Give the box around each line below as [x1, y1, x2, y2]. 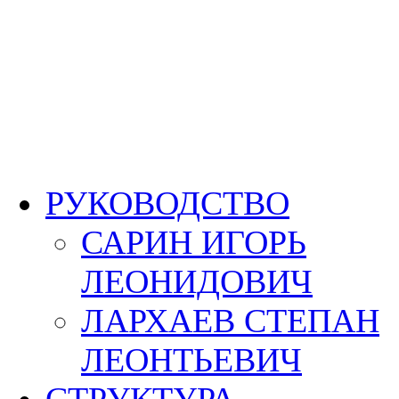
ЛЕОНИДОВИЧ [81, 263, 313, 300]
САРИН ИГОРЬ [81, 224, 306, 261]
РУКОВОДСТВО [45, 184, 289, 222]
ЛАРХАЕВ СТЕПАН [81, 302, 379, 339]
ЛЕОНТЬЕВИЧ [81, 341, 302, 379]
